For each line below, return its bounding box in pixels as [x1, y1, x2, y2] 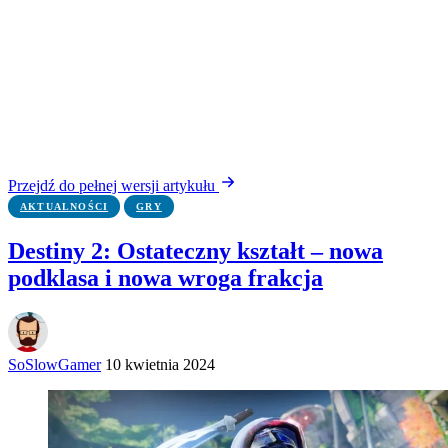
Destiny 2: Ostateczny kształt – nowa [8, 238, 383, 265]
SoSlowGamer [8, 356, 101, 374]
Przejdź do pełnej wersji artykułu [8, 177, 219, 195]
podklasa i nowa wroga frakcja [8, 265, 323, 292]
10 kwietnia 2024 [105, 356, 215, 374]
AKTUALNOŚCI [20, 201, 109, 213]
